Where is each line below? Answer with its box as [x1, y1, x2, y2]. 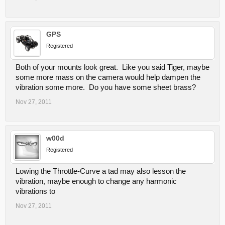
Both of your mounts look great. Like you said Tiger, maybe [16, 63, 209, 71]
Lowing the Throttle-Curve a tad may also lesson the [16, 167, 186, 175]
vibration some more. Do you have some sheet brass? [16, 83, 196, 91]
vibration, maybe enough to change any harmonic [16, 177, 177, 185]
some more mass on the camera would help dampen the [16, 73, 200, 81]
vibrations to [16, 187, 55, 195]
